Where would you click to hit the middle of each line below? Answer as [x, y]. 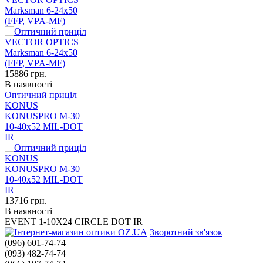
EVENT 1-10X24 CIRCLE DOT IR [74, 222]
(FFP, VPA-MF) [35, 21]
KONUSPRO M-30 [42, 116]
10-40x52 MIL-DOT [44, 127]
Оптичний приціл [41, 95]
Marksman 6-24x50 [41, 11]
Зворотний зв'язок [186, 232]
